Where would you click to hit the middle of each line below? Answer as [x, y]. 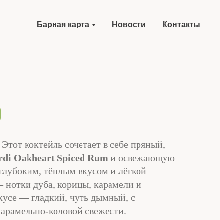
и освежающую [141, 158]
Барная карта [63, 24]
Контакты [181, 24]
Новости [129, 24]
